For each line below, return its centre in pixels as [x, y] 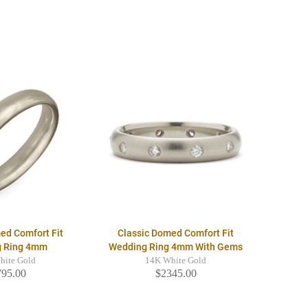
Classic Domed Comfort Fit [176, 233]
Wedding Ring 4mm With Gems [176, 247]
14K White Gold [176, 261]
